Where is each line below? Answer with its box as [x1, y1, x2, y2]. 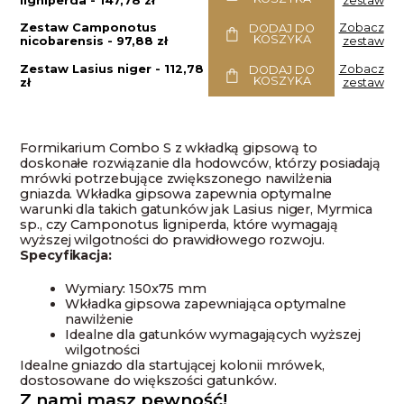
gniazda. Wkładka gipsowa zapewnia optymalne [20, 186, 333, 203]
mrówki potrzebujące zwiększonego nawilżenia [20, 170, 333, 188]
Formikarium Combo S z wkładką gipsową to [20, 140, 317, 157]
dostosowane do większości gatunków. [20, 372, 277, 390]
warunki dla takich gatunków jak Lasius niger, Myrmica [20, 201, 372, 218]
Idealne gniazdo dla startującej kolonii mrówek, [20, 357, 325, 374]
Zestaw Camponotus [20, 21, 158, 35]
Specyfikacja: [20, 247, 112, 264]
